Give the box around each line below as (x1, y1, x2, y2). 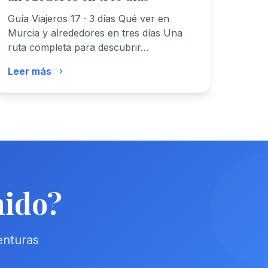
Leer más (8, 65, 52, 77)
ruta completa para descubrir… (8, 41, 150, 53)
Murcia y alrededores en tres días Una (8, 27, 183, 39)
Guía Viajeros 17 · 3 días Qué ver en (8, 13, 170, 25)
